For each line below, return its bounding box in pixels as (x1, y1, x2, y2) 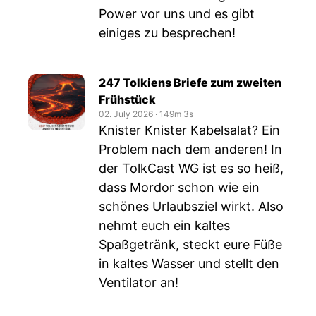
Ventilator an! (99, 275, 178, 290)
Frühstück (99, 92, 156, 107)
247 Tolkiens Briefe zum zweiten (99, 75, 281, 90)
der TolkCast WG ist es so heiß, (99, 161, 284, 176)
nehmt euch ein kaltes (99, 218, 230, 233)
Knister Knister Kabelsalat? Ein (99, 123, 280, 138)
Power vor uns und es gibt (99, 6, 255, 21)
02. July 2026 (99, 109, 153, 119)
